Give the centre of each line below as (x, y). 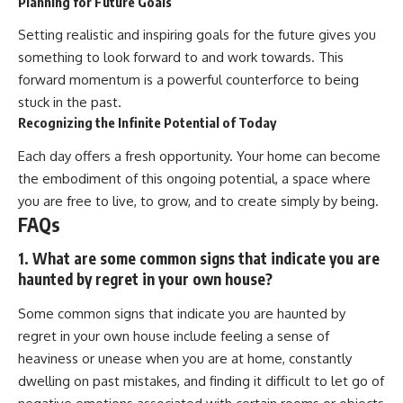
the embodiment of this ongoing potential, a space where (194, 178)
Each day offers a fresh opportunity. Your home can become (199, 156)
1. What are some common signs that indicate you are (199, 259)
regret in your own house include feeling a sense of (174, 336)
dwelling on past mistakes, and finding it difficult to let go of (201, 381)
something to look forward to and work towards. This (181, 58)
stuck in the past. (70, 103)
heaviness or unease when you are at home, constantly (185, 358)
